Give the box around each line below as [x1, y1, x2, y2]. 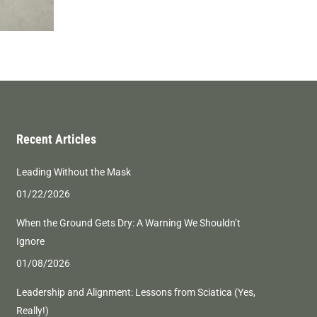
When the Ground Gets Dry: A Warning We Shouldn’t [16, 217, 241, 229]
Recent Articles [16, 132, 96, 146]
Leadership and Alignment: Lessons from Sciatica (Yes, [16, 287, 255, 298]
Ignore [16, 236, 45, 247]
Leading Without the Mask [16, 166, 131, 178]
